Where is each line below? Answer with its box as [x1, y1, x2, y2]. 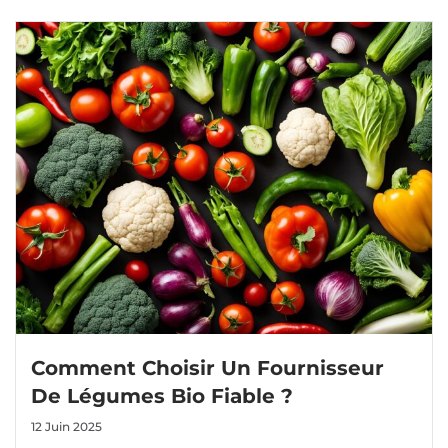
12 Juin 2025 [31, 419, 103, 435]
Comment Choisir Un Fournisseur [31, 356, 385, 381]
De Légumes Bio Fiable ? [31, 384, 294, 409]
